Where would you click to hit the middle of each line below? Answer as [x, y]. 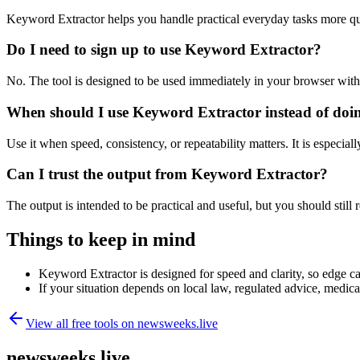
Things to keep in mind [101, 239]
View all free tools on [82, 323]
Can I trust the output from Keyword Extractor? [167, 174]
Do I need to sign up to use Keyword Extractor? [164, 50]
